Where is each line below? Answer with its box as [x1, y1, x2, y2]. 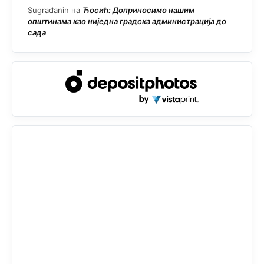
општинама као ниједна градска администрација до [28, 16, 226, 26]
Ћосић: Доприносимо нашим [82, 5, 194, 15]
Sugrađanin [28, 5, 69, 15]
